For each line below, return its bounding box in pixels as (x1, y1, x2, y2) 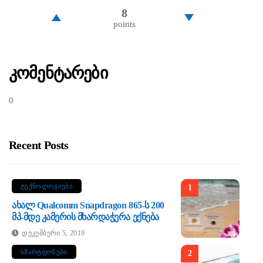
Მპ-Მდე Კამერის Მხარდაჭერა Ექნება (12, 212, 159, 222)
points (113, 19, 136, 29)
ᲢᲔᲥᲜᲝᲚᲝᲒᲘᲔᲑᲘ (21, 183, 73, 190)
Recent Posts (9, 139, 69, 152)
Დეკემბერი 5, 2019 (22, 229, 85, 238)
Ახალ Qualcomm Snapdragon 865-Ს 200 (12, 200, 164, 211)
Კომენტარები (9, 63, 108, 82)
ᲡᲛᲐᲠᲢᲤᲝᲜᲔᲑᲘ (21, 248, 68, 256)
